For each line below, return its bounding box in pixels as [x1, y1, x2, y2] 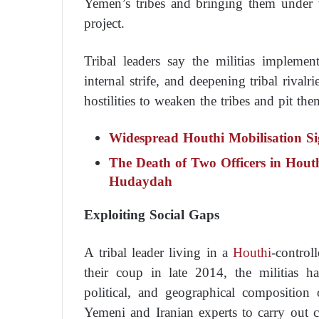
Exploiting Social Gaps [84, 202, 219, 227]
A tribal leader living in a [84, 239, 233, 265]
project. [84, 11, 125, 36]
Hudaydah [109, 168, 172, 194]
